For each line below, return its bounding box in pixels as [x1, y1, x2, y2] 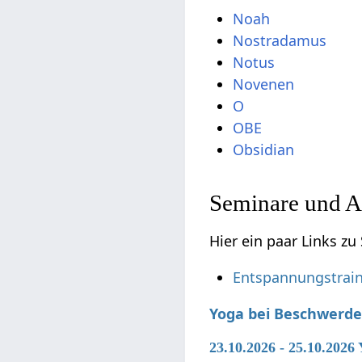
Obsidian [233, 140, 295, 160]
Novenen [233, 74, 295, 95]
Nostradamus [233, 31, 327, 51]
